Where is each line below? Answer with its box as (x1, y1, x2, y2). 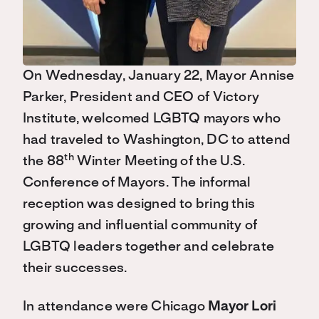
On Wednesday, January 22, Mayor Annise (23, 69, 295, 83)
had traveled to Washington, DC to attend (23, 133, 291, 147)
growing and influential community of (23, 219, 258, 232)
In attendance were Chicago (23, 300, 209, 313)
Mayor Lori (208, 300, 277, 313)
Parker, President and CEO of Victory (23, 90, 260, 104)
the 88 (23, 155, 65, 168)
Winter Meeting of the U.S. (73, 155, 245, 168)
